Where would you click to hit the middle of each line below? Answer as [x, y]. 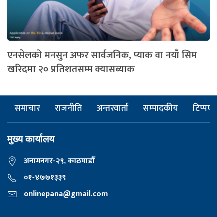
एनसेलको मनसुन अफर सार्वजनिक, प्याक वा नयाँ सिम [102, 55]
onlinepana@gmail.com [65, 194]
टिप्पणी [204, 108]
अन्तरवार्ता [112, 108]
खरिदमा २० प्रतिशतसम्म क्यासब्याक [71, 69]
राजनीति [68, 108]
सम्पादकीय [161, 108]
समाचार [27, 108]
